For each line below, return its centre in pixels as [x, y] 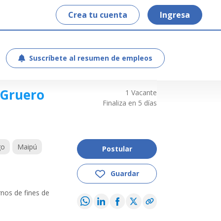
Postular [117, 149]
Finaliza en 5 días [130, 103]
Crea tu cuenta [98, 15]
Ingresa [175, 15]
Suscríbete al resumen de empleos [91, 58]
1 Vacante [141, 92]
